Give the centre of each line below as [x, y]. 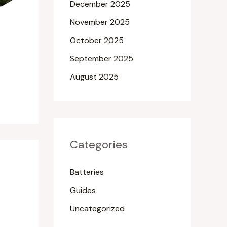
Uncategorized [97, 208]
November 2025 [100, 22]
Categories [99, 145]
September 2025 [102, 59]
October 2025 [97, 41]
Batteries [87, 172]
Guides [83, 190]
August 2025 [94, 77]
